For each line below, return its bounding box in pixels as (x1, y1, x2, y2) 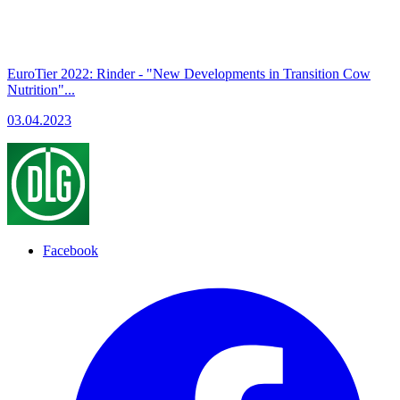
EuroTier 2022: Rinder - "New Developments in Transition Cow (7, 65, 371, 81)
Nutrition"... (7, 81, 75, 97)
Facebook (43, 242, 98, 258)
